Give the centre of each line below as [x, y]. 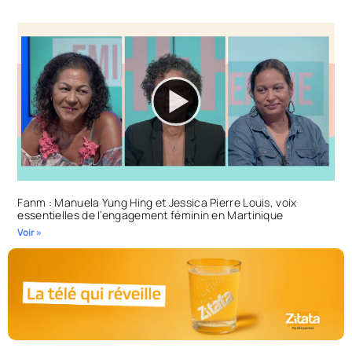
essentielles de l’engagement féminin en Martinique [150, 215]
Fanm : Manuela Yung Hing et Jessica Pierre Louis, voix [157, 203]
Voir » [30, 233]
